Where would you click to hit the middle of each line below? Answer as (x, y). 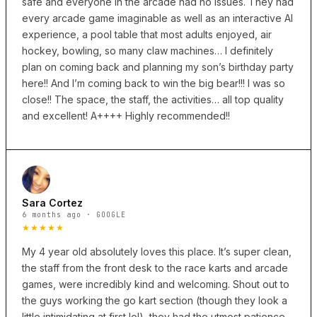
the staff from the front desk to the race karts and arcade (155, 268)
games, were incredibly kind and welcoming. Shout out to (156, 284)
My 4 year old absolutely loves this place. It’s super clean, (157, 252)
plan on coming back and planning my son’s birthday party (158, 67)
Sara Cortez (52, 203)
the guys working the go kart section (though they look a (155, 301)
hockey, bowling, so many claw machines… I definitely (148, 51)
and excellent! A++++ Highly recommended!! (126, 116)
